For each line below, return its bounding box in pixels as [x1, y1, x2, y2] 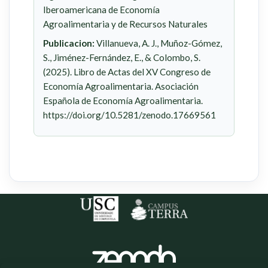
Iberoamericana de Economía [43, 4, 160, 16]
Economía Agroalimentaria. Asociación [43, 81, 199, 92]
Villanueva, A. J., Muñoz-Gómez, [95, 38, 222, 49]
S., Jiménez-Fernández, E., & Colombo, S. [43, 52, 200, 63]
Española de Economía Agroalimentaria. [43, 95, 203, 106]
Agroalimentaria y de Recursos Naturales [43, 19, 208, 30]
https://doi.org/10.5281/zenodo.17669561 [43, 109, 216, 121]
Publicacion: [43, 38, 95, 49]
